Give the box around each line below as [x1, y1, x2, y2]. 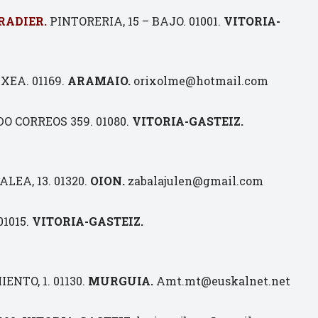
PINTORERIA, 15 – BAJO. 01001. [47, 13, 224, 28]
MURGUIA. [88, 273, 153, 288]
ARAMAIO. [67, 73, 131, 88]
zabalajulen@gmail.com [125, 173, 263, 188]
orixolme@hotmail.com [131, 73, 268, 88]
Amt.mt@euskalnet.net [153, 273, 290, 288]
